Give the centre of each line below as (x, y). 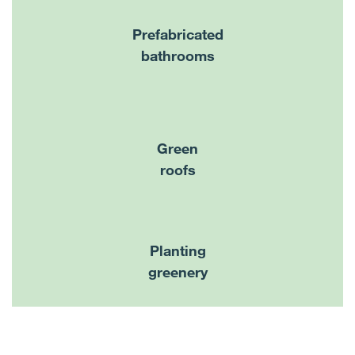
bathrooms (177, 55)
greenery (177, 272)
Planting (177, 250)
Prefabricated (177, 34)
